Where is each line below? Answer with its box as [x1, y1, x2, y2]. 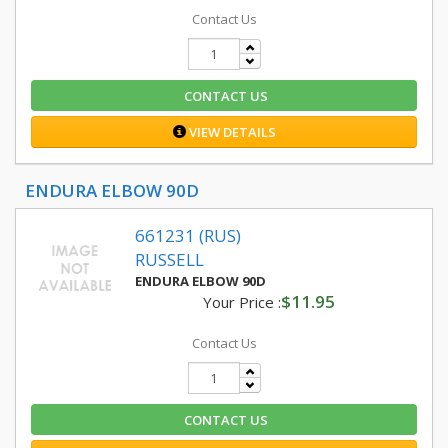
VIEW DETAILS [185, 123, 276, 141]
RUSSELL [135, 248, 204, 271]
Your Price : [202, 292, 281, 312]
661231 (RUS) [135, 224, 241, 247]
